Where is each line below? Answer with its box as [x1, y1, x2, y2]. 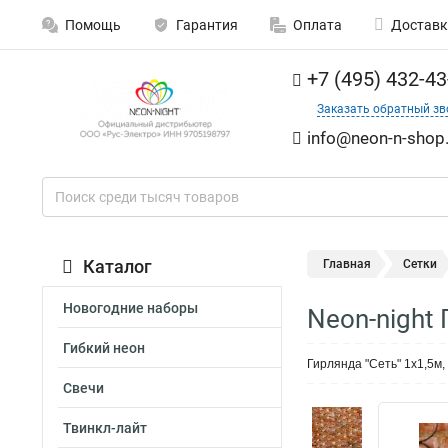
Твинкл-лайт [63, 420, 147, 436]
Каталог [83, 256, 152, 277]
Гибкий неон [63, 340, 145, 356]
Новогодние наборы [63, 300, 198, 316]
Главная [323, 257, 371, 271]
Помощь [65, 17, 121, 33]
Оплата [293, 17, 342, 33]
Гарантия [176, 17, 238, 33]
